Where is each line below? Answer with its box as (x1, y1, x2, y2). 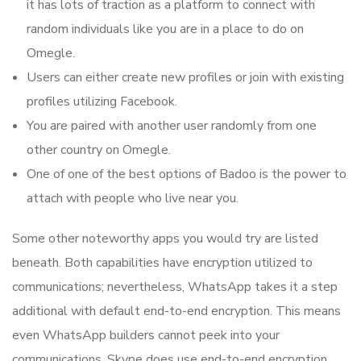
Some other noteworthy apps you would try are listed (12, 230, 318, 248)
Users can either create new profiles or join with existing (27, 68, 344, 87)
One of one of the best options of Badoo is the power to (27, 165, 346, 184)
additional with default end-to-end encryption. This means (12, 302, 341, 321)
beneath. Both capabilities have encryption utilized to (12, 254, 313, 272)
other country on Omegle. (27, 141, 171, 160)
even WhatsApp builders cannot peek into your (12, 326, 280, 345)
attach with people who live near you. (27, 189, 239, 208)
